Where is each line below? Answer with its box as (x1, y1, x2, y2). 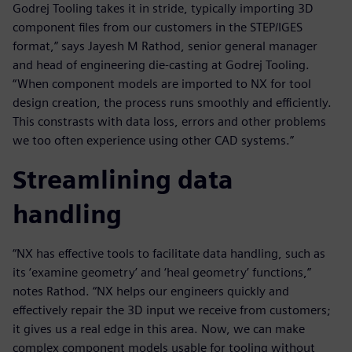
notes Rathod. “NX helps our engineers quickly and (13, 283, 289, 299)
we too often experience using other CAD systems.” (13, 132, 294, 148)
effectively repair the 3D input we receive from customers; (13, 302, 331, 317)
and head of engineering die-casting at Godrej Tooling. (13, 57, 310, 72)
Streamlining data (13, 163, 233, 195)
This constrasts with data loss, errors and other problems (13, 113, 326, 129)
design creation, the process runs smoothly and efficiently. (13, 94, 332, 110)
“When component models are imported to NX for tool (13, 75, 311, 91)
